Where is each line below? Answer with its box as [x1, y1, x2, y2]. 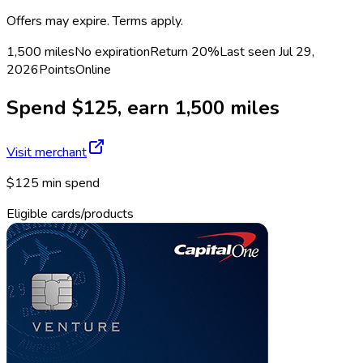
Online [75, 60, 111, 79]
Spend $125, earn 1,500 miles [6, 94, 280, 121]
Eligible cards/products [6, 204, 134, 223]
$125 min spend [6, 173, 100, 192]
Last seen [220, 42, 279, 61]
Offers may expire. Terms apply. [6, 11, 183, 30]
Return [150, 42, 191, 61]
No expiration [75, 42, 150, 61]
